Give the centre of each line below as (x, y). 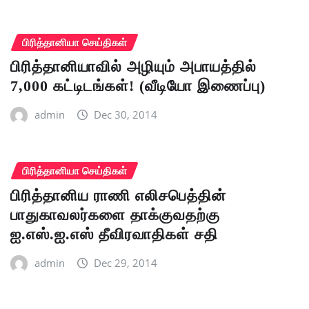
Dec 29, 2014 (126, 262)
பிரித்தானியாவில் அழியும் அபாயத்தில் (133, 67)
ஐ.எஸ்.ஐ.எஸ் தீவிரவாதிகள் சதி (114, 234)
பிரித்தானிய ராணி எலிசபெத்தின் (118, 195)
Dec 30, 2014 (126, 115)
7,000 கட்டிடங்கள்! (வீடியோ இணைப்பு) (138, 86)
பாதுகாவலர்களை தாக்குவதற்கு (115, 215)
